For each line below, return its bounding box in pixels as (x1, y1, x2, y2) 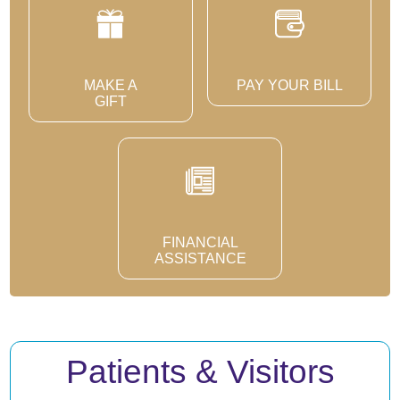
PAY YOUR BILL (236, 76, 343, 93)
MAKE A (83, 76, 137, 93)
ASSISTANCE (154, 249, 246, 266)
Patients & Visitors (65, 354, 335, 391)
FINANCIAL (162, 233, 238, 250)
